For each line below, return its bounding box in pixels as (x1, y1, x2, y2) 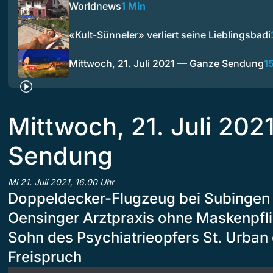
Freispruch (8, 247, 82, 266)
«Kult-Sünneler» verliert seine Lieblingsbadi (69, 28, 271, 41)
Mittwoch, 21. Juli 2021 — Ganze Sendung (69, 57, 264, 69)
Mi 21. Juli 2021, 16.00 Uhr (8, 176, 114, 187)
